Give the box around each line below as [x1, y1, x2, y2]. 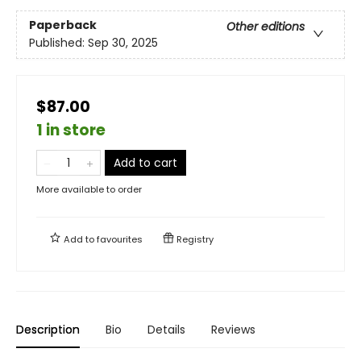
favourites [97, 232, 143, 246]
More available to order [36, 182, 142, 196]
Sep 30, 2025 [88, 35, 158, 52]
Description [16, 321, 80, 338]
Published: [29, 35, 88, 52]
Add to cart [114, 154, 177, 171]
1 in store [36, 118, 106, 141]
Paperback [29, 17, 97, 34]
